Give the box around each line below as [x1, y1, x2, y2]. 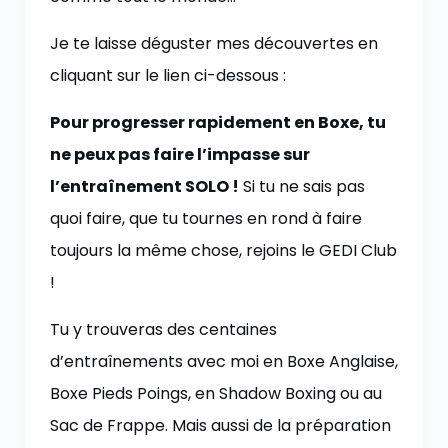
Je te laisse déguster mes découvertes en [50, 32, 378, 55]
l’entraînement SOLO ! [50, 175, 239, 198]
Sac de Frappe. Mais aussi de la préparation [50, 414, 391, 437]
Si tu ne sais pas [239, 175, 365, 198]
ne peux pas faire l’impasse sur [50, 143, 310, 166]
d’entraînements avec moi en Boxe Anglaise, [50, 350, 398, 373]
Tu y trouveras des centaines [50, 318, 277, 341]
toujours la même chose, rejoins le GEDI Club [50, 239, 397, 262]
